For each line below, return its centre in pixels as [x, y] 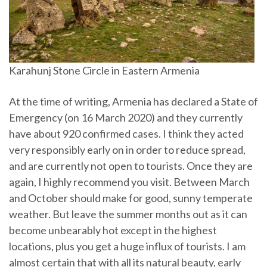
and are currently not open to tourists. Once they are [131, 165]
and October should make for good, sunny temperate [131, 198]
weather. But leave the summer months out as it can [128, 214]
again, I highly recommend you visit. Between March [129, 181]
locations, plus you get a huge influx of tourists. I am [127, 246]
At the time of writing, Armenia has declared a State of [133, 101]
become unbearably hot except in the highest [113, 230]
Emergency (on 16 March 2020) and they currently [126, 117]
